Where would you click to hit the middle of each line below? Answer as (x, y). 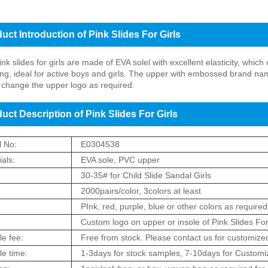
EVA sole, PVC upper (120, 160)
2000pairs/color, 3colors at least (141, 191)
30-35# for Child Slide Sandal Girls (146, 176)
